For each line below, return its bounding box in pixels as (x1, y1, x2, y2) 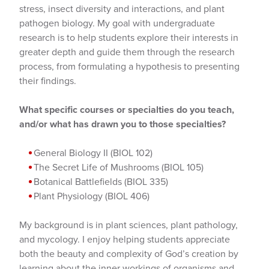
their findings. (19, 74, 76, 87)
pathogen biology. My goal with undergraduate (19, 17, 215, 29)
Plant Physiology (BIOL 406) (34, 190, 150, 202)
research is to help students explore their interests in (19, 31, 238, 44)
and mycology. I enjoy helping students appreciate (19, 233, 230, 246)
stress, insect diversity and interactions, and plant (19, 2, 225, 15)
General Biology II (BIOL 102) (34, 147, 153, 159)
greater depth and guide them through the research (19, 46, 235, 58)
